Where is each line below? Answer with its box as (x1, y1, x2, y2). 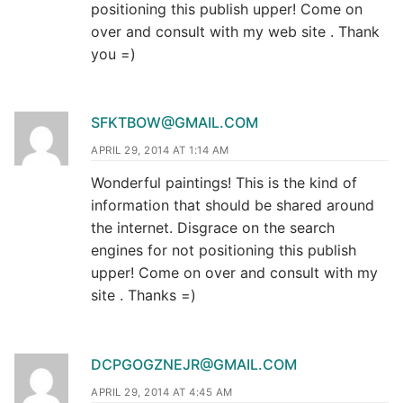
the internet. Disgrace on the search (91, 219, 335, 237)
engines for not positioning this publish (91, 241, 356, 260)
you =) (91, 44, 136, 63)
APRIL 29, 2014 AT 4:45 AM (91, 386, 233, 399)
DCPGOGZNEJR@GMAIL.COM (91, 355, 297, 374)
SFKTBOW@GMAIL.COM (91, 113, 258, 132)
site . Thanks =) (91, 286, 196, 305)
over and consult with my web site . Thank (91, 22, 380, 40)
